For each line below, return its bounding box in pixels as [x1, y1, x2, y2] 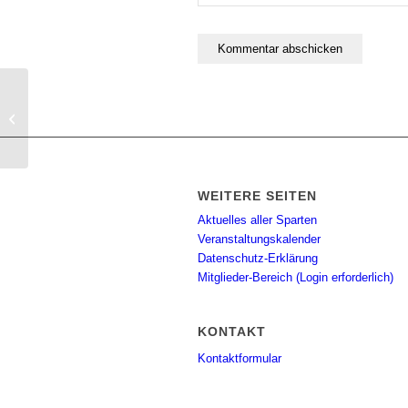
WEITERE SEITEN [198, 189, 317, 204]
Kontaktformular [198, 352, 281, 366]
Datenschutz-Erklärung [198, 251, 318, 266]
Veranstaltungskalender [198, 232, 321, 247]
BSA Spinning [32, 111, 105, 125]
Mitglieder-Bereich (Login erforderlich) [198, 270, 393, 285]
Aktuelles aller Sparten [198, 213, 317, 228]
